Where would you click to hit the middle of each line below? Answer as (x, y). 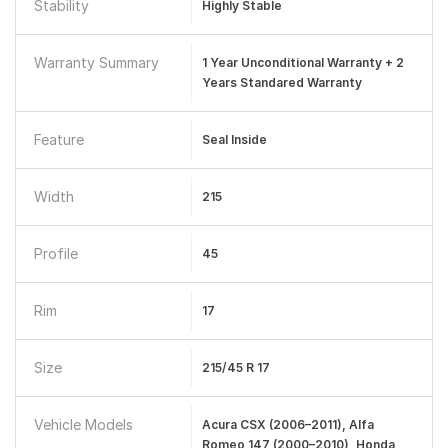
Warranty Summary (96, 62)
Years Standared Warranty (281, 82)
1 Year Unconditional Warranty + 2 (302, 62)
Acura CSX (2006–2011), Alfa (287, 424)
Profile (56, 253)
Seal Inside (234, 139)
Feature (59, 139)
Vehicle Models (83, 424)
